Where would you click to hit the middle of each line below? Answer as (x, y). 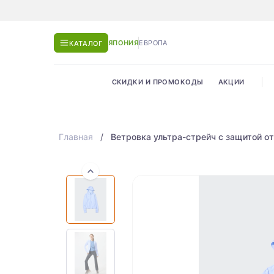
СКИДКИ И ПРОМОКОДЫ (157, 82)
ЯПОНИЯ (123, 43)
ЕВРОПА (153, 43)
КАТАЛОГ (86, 43)
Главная (76, 137)
